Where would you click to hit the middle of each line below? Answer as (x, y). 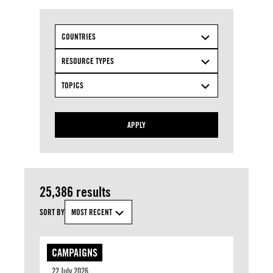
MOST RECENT (92, 212)
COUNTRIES (79, 37)
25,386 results (75, 192)
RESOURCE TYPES (88, 61)
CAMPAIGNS (75, 253)
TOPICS (73, 85)
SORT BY (52, 212)
